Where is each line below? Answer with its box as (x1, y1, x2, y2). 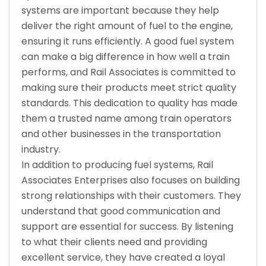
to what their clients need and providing (21, 235, 207, 249)
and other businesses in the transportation (21, 127, 221, 141)
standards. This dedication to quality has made (21, 96, 237, 110)
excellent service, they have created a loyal (21, 251, 225, 264)
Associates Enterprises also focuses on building (21, 173, 240, 187)
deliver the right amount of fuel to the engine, (21, 19, 233, 33)
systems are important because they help (21, 4, 219, 17)
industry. (21, 142, 61, 156)
